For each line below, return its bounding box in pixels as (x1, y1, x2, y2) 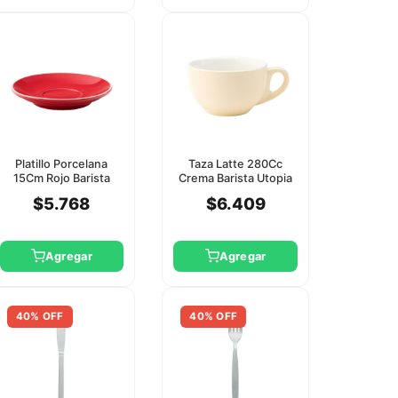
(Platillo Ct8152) (192, 185, 279, 199)
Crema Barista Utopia (179, 171, 293, 185)
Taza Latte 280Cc (188, 156, 283, 171)
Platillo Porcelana (15, 156, 108, 171)
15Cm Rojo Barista (12, 171, 110, 185)
